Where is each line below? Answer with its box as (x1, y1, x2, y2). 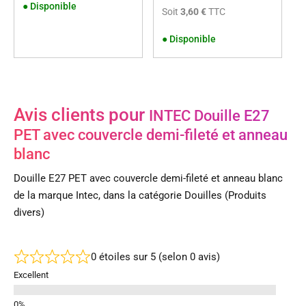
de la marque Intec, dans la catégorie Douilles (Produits (14, 189, 266, 201)
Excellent (14, 270, 48, 281)
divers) (14, 206, 44, 219)
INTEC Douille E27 (149, 107, 270, 124)
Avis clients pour (14, 104, 149, 125)
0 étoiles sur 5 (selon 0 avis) (90, 250, 220, 263)
